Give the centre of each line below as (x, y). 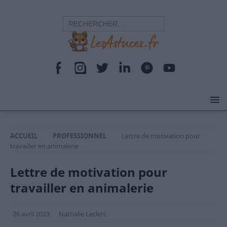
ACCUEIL (24, 136)
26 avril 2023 (31, 214)
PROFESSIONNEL (80, 136)
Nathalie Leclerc (83, 214)
